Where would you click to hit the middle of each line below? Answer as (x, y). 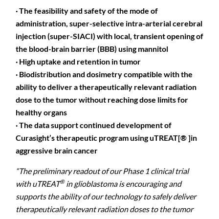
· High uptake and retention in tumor (78, 61)
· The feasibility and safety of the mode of (87, 11)
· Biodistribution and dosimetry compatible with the (104, 74)
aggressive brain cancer (57, 150)
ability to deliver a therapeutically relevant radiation (106, 87)
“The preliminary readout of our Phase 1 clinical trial (102, 171)
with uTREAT (38, 184)
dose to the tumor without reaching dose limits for (102, 99)
